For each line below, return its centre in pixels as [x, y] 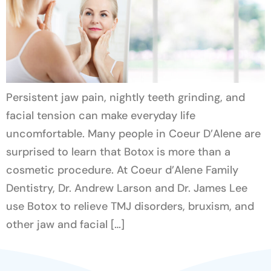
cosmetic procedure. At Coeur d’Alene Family [122, 170]
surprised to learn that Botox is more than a [118, 152]
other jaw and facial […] [65, 224]
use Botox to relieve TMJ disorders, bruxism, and [130, 206]
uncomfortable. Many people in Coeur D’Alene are [133, 133]
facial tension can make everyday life [101, 115]
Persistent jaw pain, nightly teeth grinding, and [126, 97]
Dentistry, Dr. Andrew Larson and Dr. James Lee [127, 188]
